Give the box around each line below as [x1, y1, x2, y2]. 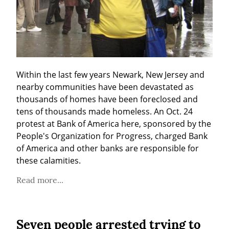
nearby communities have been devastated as [16, 81, 194, 93]
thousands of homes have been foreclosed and [16, 94, 198, 105]
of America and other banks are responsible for [16, 143, 199, 154]
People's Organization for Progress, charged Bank [16, 130, 208, 142]
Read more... [16, 175, 63, 186]
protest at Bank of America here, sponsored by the [16, 118, 211, 130]
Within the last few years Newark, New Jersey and [16, 69, 204, 81]
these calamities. [16, 155, 81, 167]
